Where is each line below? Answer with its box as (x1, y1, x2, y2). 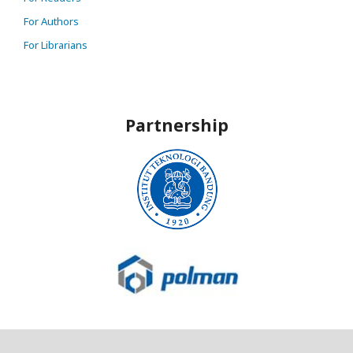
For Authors (24, 13, 79, 28)
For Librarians (24, 37, 87, 52)
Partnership (124, 114, 229, 137)
